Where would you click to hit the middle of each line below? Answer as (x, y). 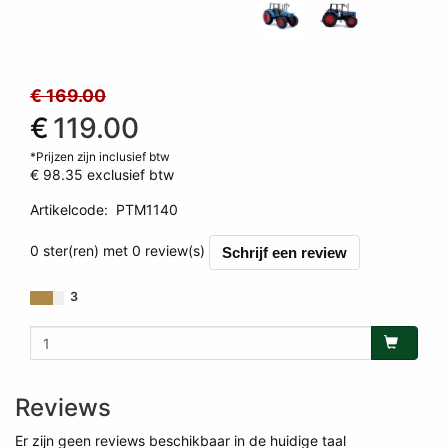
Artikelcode (67, 209)
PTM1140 (147, 209)
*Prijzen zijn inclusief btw (100, 156)
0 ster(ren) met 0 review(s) (117, 251)
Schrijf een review (284, 252)
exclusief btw (130, 174)
